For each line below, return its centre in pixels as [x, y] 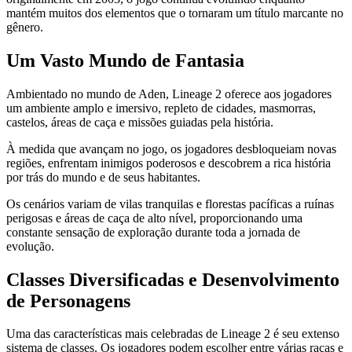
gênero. [25, 27]
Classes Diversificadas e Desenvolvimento [173, 279]
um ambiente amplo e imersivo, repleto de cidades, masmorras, [161, 108]
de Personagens [68, 301]
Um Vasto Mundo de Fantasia [125, 60]
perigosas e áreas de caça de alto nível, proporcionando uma [154, 218]
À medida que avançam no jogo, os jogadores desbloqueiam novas [171, 148]
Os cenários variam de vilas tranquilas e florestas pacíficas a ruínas [170, 203]
